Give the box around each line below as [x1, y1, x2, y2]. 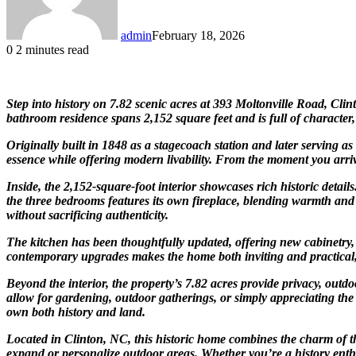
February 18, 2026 [152, 28, 245, 42]
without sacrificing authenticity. [6, 207, 168, 222]
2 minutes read [13, 42, 89, 56]
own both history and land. [6, 304, 145, 319]
